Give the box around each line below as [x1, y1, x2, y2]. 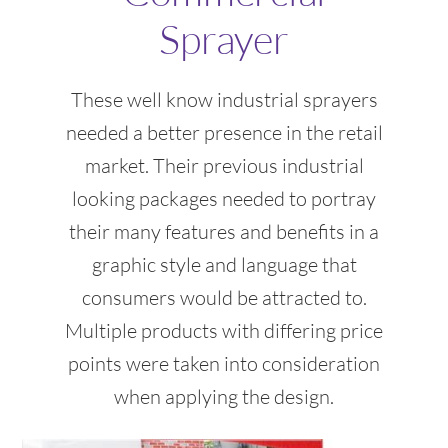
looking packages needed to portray [72, 186, 376, 212]
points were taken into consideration [68, 351, 380, 377]
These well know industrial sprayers [70, 87, 378, 113]
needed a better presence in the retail [65, 120, 383, 146]
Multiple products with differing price [65, 318, 383, 344]
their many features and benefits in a [69, 219, 379, 245]
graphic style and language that [91, 252, 357, 278]
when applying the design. [114, 384, 334, 410]
